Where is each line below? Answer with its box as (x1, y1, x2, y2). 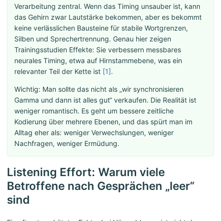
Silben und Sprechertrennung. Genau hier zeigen (14, 35, 171, 43)
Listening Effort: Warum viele (7, 165, 165, 179)
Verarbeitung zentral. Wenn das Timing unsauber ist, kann (14, 2, 200, 11)
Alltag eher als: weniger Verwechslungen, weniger (14, 128, 174, 137)
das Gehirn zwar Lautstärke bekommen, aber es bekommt (14, 13, 202, 22)
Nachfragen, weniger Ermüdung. (14, 139, 119, 148)
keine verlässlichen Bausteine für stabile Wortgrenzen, (14, 24, 188, 33)
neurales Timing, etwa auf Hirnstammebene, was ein (14, 56, 182, 65)
